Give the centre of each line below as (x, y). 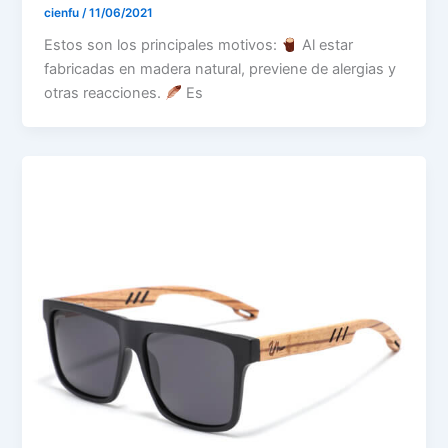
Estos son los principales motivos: (163, 45)
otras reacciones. (105, 93)
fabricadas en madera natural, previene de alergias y (220, 69)
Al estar (325, 45)
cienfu (63, 12)
